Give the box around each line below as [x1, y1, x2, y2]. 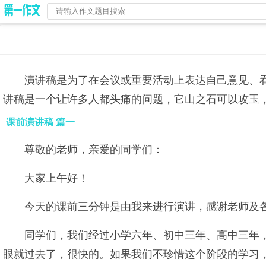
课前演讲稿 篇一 [6, 117, 75, 127]
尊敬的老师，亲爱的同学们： [24, 144, 163, 156]
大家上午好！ [24, 172, 88, 184]
